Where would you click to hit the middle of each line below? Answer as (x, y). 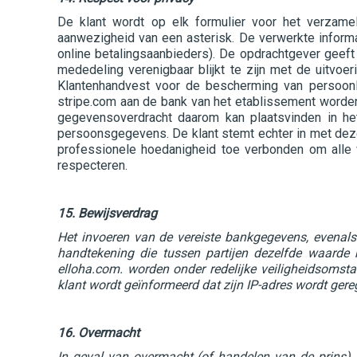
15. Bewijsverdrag (107, 213)
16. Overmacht (98, 333)
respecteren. (92, 165)
